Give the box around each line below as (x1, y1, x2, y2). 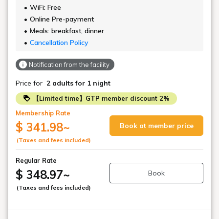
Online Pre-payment (30, 14, 94, 23)
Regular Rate (16, 156, 57, 165)
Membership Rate (16, 109, 70, 117)
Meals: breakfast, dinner (30, 26, 104, 35)
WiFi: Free (30, 2, 61, 12)
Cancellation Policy (30, 38, 88, 47)
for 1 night (75, 79, 110, 88)
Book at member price (119, 121, 194, 130)
